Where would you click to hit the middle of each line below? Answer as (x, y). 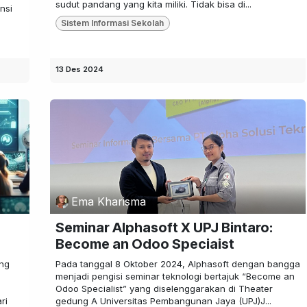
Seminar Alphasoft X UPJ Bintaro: (164, 227)
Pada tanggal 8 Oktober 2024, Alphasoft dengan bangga (177, 263)
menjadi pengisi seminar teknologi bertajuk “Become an (175, 276)
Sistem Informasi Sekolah (113, 23)
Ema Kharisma (108, 202)
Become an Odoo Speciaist (145, 244)
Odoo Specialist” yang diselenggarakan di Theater (164, 288)
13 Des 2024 (79, 70)
